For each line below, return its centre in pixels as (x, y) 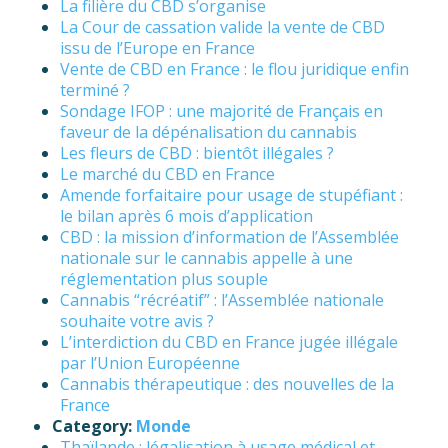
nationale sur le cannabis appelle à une (206, 258)
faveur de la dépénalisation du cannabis (208, 132)
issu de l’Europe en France (157, 48)
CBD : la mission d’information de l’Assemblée (229, 237)
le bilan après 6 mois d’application (186, 216)
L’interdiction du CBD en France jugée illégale (229, 342)
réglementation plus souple (164, 279)
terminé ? (95, 90)
